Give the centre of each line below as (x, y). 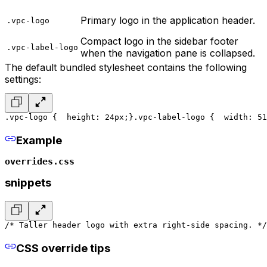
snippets (28, 183)
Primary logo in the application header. (168, 21)
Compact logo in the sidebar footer (159, 41)
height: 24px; (93, 117)
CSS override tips (63, 248)
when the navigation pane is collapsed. (168, 53)
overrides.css (40, 161)
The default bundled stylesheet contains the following (126, 68)
